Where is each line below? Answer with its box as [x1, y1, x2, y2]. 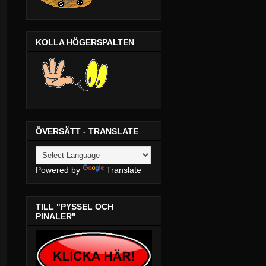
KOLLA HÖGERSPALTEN [36, 37, 134, 47]
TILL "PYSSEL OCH [36, 201, 113, 211]
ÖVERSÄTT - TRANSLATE [36, 126, 138, 137]
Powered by [36, 165, 83, 175]
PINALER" [36, 211, 76, 221]
